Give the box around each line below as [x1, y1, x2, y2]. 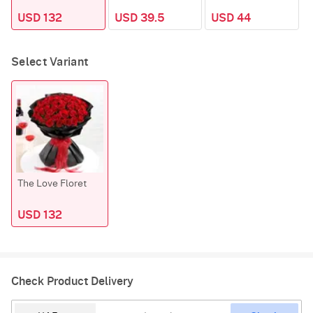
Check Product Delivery [11, 275, 133, 287]
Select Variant [11, 57, 89, 68]
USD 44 [211, 13, 252, 24]
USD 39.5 [114, 13, 165, 24]
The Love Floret [17, 178, 87, 189]
